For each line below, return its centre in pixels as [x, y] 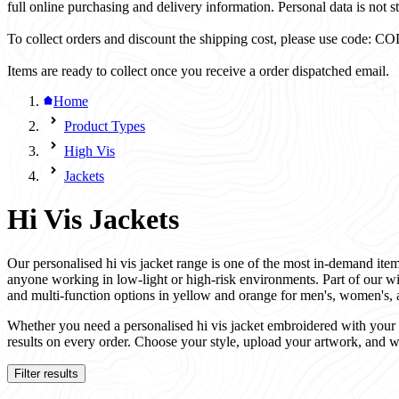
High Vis [90, 151]
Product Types [105, 126]
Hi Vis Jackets [93, 220]
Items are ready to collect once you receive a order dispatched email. [198, 70]
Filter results [46, 373]
